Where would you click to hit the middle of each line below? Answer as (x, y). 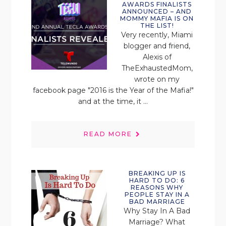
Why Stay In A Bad (157, 211)
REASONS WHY (157, 187)
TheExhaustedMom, (157, 68)
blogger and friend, (157, 46)
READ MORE (108, 134)
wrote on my (157, 79)
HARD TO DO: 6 (157, 180)
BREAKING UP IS (157, 173)
